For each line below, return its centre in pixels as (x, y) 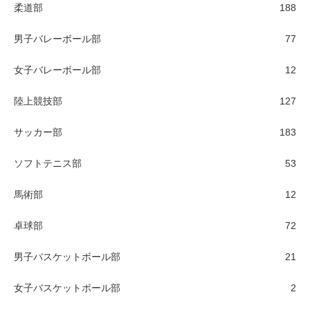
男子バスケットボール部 (67, 256)
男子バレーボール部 (57, 38)
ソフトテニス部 (48, 163)
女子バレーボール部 (57, 70)
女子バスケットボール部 (67, 288)
